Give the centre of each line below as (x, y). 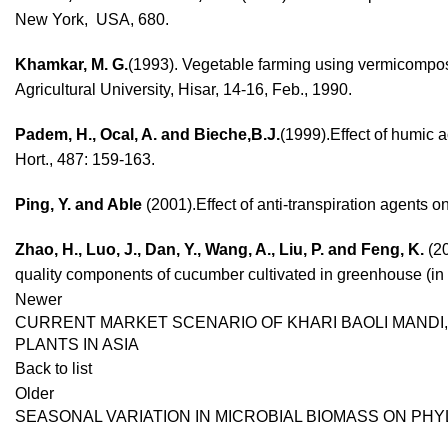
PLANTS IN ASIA (77, 344)
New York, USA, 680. (92, 19)
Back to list (53, 368)
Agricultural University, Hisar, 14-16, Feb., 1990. (183, 89)
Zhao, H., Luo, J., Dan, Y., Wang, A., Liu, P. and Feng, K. (219, 249)
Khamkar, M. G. (71, 64)
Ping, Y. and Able (80, 204)
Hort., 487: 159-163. (85, 159)
